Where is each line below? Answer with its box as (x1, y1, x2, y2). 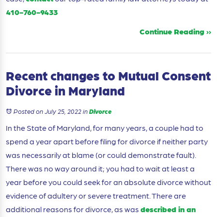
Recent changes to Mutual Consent (6, 67, 211, 84)
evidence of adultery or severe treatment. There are (6, 190, 186, 201)
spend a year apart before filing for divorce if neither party (6, 136, 208, 147)
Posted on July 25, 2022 (14, 107, 81, 116)
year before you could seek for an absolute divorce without (6, 177, 211, 187)
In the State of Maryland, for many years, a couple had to (6, 123, 203, 133)
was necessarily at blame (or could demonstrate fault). (6, 150, 196, 160)
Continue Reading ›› (139, 26, 211, 37)
